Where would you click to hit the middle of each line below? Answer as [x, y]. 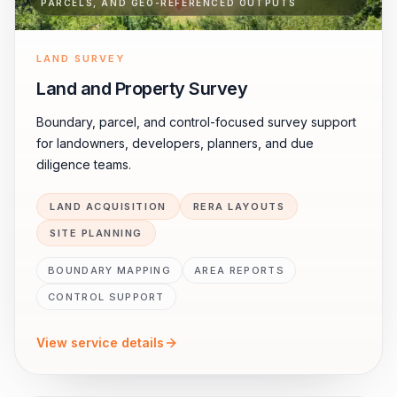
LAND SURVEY [81, 58]
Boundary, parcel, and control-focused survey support [196, 122]
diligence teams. [84, 164]
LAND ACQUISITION [108, 206]
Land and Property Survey [142, 89]
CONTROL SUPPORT [106, 297]
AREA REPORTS [239, 270]
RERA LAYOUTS [239, 206]
